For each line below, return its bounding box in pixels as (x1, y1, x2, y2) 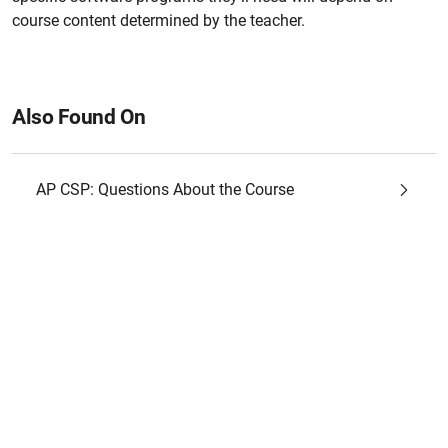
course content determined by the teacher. (12, 11, 305, 30)
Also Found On (12, 105, 146, 129)
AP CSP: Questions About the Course (36, 180, 294, 199)
